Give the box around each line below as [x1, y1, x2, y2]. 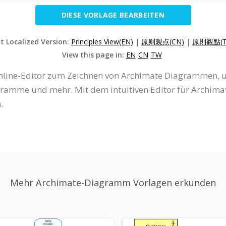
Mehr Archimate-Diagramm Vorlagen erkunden [10, 176, 216, 189]
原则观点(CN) [141, 36, 184, 46]
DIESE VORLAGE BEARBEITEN [61, 10, 165, 20]
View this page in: [62, 49, 126, 60]
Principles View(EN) [71, 36, 133, 46]
